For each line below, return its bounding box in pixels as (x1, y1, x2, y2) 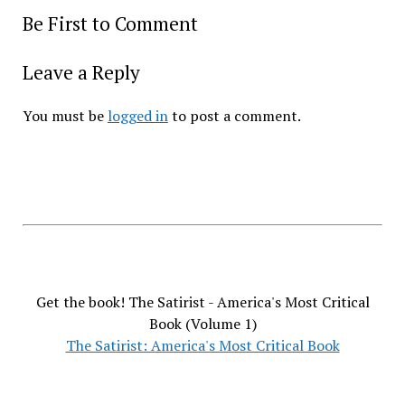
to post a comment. (167, 106, 301, 126)
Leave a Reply (22, 60, 140, 85)
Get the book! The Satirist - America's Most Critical (35, 292, 370, 312)
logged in (107, 106, 168, 126)
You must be (22, 106, 108, 126)
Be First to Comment (22, 11, 198, 36)
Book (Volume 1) (148, 314, 257, 334)
